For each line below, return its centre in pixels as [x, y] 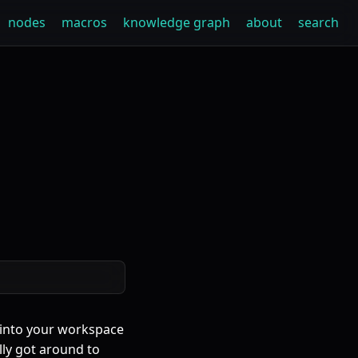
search [318, 22]
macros [84, 22]
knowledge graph [177, 22]
